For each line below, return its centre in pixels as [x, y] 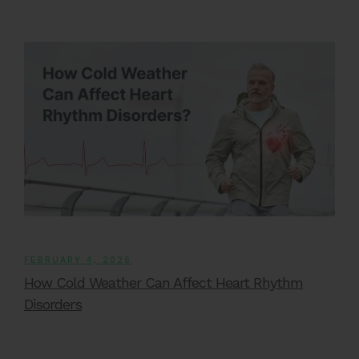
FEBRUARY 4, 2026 [78, 260]
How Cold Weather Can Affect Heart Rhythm [163, 282]
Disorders [53, 304]
